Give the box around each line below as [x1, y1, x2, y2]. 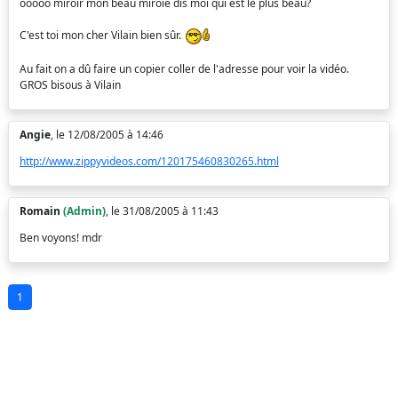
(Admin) [63, 203, 106, 219]
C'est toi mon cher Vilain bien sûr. [20, 28, 184, 44]
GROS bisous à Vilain [20, 77, 121, 92]
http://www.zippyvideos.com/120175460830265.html [20, 154, 279, 169]
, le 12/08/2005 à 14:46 [51, 127, 163, 142]
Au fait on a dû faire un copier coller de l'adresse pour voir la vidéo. [20, 61, 349, 76]
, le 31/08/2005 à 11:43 [106, 203, 219, 219]
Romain [20, 203, 60, 219]
